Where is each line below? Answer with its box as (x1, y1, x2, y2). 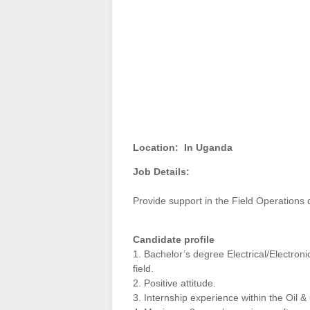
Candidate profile (133, 234, 215, 246)
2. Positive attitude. (133, 277, 216, 289)
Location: (133, 142, 179, 154)
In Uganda (184, 142, 232, 154)
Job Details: (133, 166, 190, 178)
